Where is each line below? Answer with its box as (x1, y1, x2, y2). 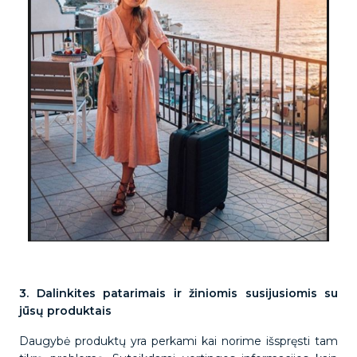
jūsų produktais (19, 304, 115, 318)
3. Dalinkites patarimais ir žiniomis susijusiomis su (19, 286, 338, 300)
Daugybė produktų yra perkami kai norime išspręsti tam (19, 334, 338, 348)
